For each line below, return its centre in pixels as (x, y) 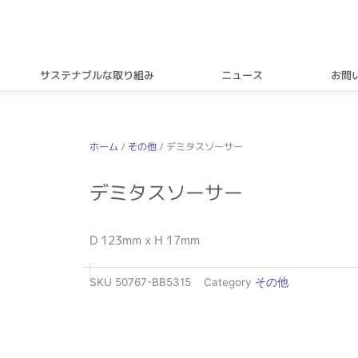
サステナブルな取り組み (97, 75)
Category (228, 282)
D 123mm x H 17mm (145, 240)
